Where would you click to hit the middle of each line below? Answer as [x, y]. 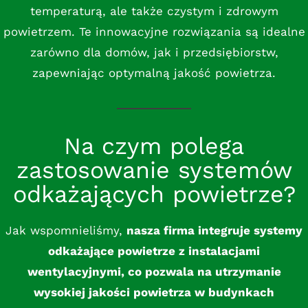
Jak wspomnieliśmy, [66, 230]
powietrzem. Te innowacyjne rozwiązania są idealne [154, 32]
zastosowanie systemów [154, 170]
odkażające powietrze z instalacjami [154, 251]
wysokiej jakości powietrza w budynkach [154, 292]
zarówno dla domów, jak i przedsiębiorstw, [154, 52]
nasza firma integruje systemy [214, 230]
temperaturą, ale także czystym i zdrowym [154, 11]
